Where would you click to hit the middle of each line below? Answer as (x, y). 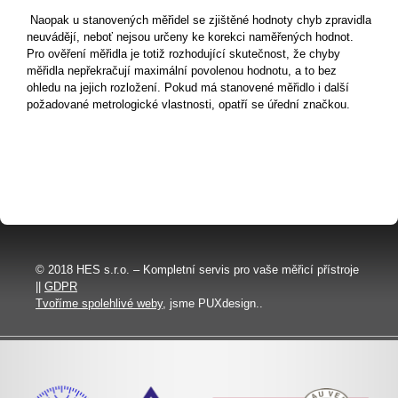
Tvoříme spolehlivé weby (99, 303)
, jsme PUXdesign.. (213, 303)
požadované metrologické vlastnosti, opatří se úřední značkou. (188, 104)
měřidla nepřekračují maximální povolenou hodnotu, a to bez (182, 71)
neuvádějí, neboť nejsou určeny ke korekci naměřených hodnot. (190, 37)
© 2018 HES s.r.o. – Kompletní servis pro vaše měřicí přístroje (197, 270)
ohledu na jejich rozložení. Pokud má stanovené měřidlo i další (188, 88)
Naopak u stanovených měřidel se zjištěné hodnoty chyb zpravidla (199, 20)
